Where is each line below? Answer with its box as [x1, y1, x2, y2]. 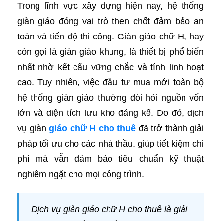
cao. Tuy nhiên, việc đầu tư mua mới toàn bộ [17, 77, 204, 87]
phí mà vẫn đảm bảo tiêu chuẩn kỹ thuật [17, 154, 204, 164]
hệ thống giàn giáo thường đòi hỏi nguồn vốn [17, 93, 204, 103]
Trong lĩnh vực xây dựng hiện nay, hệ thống [17, 1, 204, 11]
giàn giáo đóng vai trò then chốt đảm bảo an [17, 16, 204, 26]
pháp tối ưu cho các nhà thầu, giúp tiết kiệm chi [17, 139, 204, 148]
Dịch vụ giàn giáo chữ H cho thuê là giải [31, 204, 187, 214]
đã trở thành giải [136, 123, 204, 133]
